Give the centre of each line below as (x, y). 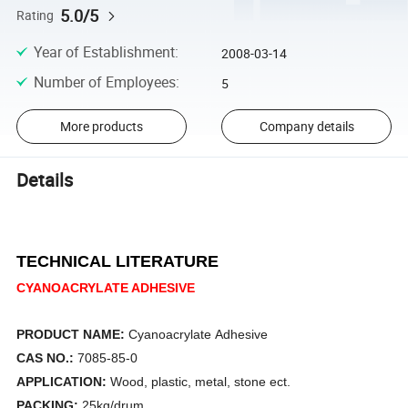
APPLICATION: (62, 382)
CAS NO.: (47, 358)
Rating (36, 15)
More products (101, 127)
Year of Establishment (104, 52)
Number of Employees (104, 82)
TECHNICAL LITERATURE (118, 262)
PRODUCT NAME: (73, 335)
